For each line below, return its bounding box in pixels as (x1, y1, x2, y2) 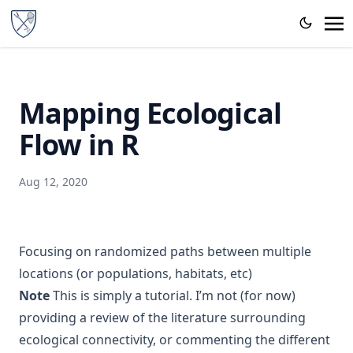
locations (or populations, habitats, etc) (19, 265, 252, 282)
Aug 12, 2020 (19, 174, 87, 189)
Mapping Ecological (19, 94, 281, 132)
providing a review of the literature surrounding (19, 309, 306, 326)
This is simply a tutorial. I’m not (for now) (50, 287, 295, 304)
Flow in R (19, 125, 139, 164)
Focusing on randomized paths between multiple (19, 243, 311, 260)
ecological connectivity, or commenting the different (19, 331, 330, 348)
